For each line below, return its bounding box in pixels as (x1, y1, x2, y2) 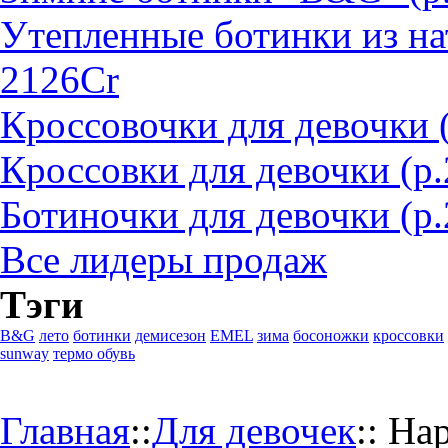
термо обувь (53, 345, 135, 362)
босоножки (293, 327, 369, 344)
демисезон (135, 327, 206, 344)
